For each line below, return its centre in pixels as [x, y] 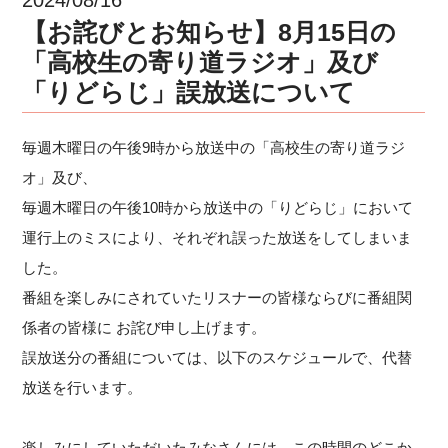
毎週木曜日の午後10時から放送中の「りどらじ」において [218, 207]
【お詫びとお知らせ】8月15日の [209, 31]
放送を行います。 [82, 387]
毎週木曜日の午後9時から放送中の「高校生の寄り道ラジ [214, 147]
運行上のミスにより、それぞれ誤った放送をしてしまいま [217, 237]
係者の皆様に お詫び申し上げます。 [144, 327]
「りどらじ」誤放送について [189, 91]
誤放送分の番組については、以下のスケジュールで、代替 [217, 357]
